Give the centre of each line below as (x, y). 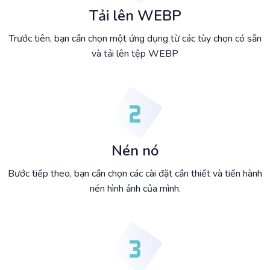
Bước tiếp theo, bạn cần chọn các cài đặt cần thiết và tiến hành (135, 174)
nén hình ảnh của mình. (135, 189)
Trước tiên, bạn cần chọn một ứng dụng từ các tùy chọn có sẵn (135, 39)
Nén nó (135, 151)
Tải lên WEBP (135, 16)
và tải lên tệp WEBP (135, 54)
